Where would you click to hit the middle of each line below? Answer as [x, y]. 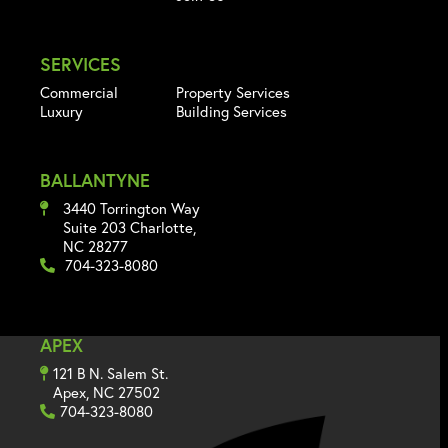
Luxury [61, 110]
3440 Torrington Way [131, 207]
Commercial [79, 91]
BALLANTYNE [95, 179]
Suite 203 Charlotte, [129, 226]
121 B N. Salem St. [110, 372]
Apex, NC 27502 [106, 391]
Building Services [231, 110]
